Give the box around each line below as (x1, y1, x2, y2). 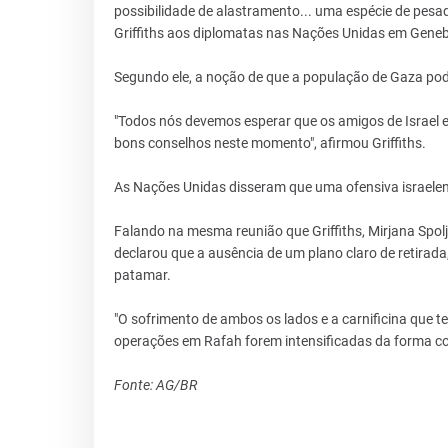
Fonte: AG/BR (113, 377, 197, 394)
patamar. (113, 267, 171, 284)
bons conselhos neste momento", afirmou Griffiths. (113, 135, 426, 152)
